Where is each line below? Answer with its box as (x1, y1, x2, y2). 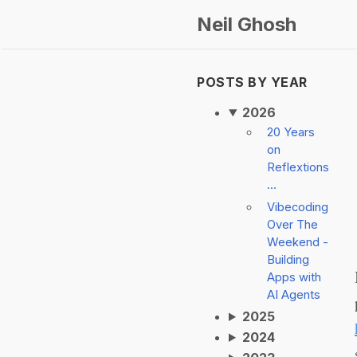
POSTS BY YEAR (197, 74, 308, 90)
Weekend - (267, 235, 328, 249)
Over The (267, 218, 318, 232)
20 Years (267, 125, 315, 139)
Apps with (267, 270, 321, 284)
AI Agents (267, 288, 320, 302)
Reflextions (267, 160, 329, 175)
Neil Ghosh (197, 13, 296, 36)
